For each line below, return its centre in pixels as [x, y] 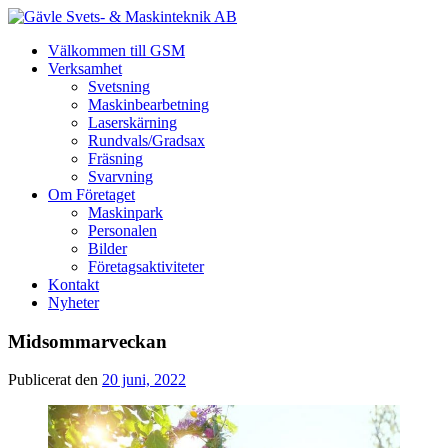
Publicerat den [55, 380]
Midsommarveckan [87, 341]
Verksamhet [85, 68]
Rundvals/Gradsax [146, 140]
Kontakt [73, 284]
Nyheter [73, 302]
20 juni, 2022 [144, 380]
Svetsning [119, 86]
